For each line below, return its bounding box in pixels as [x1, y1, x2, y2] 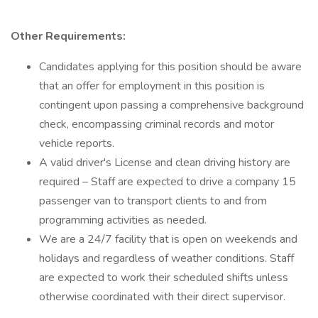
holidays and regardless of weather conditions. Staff [39, 251, 294, 266]
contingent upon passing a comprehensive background [39, 97, 304, 113]
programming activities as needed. [39, 212, 207, 228]
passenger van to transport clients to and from [39, 193, 267, 209]
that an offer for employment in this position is [39, 78, 265, 94]
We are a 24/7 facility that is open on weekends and [39, 231, 297, 247]
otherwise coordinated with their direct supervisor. [39, 289, 285, 305]
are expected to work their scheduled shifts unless [39, 270, 288, 285]
